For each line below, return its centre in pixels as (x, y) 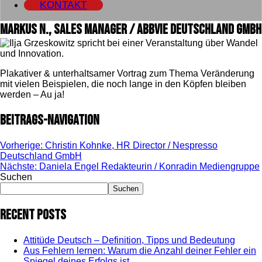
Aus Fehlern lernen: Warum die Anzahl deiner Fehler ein (140, 250)
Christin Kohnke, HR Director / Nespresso (131, 145)
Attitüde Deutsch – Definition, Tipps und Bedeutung (129, 240)
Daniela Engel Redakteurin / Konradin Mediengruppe (149, 166)
